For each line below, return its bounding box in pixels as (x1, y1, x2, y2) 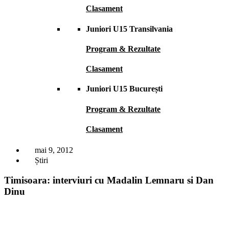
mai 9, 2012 (35, 146, 73, 155)
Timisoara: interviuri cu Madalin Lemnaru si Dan (4, 174, 214, 186)
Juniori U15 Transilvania (86, 24, 173, 33)
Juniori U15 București (86, 84, 163, 94)
